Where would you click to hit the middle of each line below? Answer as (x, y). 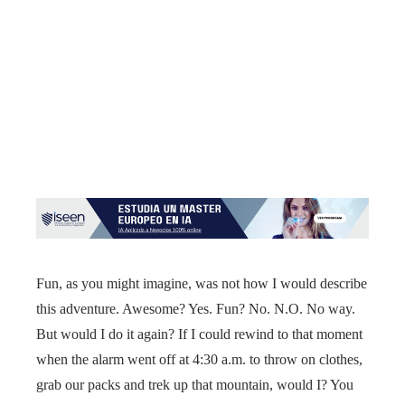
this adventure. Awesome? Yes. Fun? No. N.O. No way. (196, 309)
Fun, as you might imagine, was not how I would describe (202, 284)
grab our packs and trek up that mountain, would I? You (195, 385)
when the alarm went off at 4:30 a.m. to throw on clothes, (199, 360)
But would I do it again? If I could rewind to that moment (199, 334)
